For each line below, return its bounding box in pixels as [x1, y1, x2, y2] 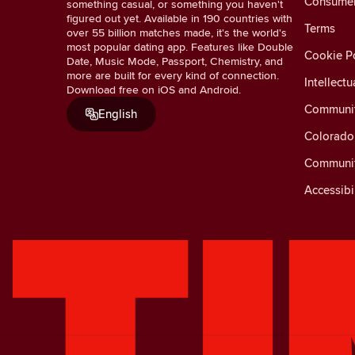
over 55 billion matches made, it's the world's [67, 24, 287, 40]
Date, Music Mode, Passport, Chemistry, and [67, 52, 283, 69]
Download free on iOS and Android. [67, 81, 241, 97]
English [98, 105, 137, 122]
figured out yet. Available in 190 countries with [67, 10, 292, 26]
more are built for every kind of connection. [67, 67, 279, 83]
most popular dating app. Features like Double [67, 38, 293, 55]
